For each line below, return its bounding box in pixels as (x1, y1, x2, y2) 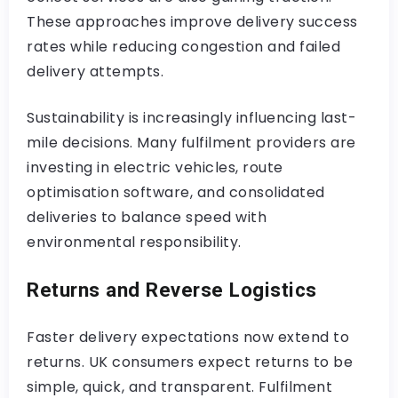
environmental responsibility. (27, 231, 242, 252)
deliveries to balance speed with (27, 206, 267, 227)
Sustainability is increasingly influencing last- (27, 107, 356, 128)
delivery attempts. (27, 60, 163, 82)
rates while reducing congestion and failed (27, 36, 340, 57)
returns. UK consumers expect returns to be (27, 351, 353, 372)
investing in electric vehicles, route (27, 156, 283, 178)
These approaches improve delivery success (27, 11, 358, 32)
